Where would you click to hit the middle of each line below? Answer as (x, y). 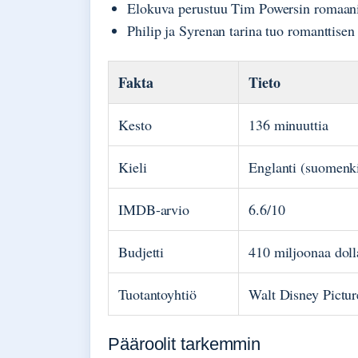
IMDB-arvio (154, 210)
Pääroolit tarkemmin (185, 344)
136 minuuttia (288, 125)
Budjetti (141, 252)
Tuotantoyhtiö (157, 294)
